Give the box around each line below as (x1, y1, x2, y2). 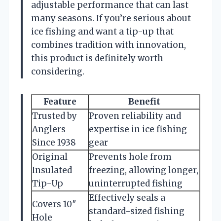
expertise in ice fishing (89, 123, 187, 135)
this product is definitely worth (31, 52, 163, 64)
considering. (31, 66, 84, 77)
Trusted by (32, 110, 77, 121)
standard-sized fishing (89, 205, 184, 217)
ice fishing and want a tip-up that (31, 26, 174, 37)
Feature (43, 96, 76, 107)
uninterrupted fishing (89, 178, 183, 189)
